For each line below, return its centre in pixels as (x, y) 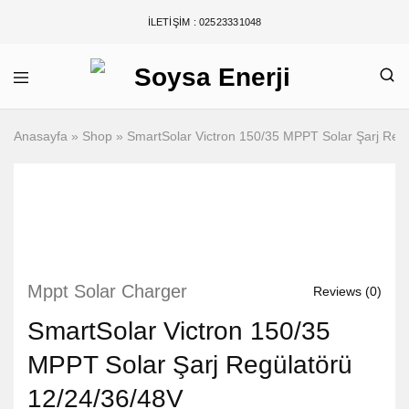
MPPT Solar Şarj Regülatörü (190, 365)
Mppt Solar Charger (107, 291)
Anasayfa (41, 136)
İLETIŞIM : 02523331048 (204, 22)
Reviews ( (341, 291)
